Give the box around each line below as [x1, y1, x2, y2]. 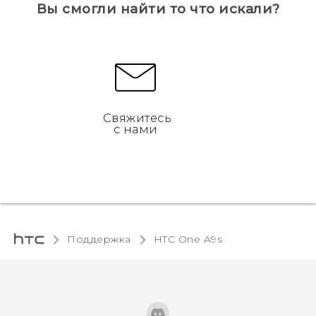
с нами [113, 122, 158, 137]
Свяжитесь [102, 111, 172, 126]
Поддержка [67, 233, 131, 246]
